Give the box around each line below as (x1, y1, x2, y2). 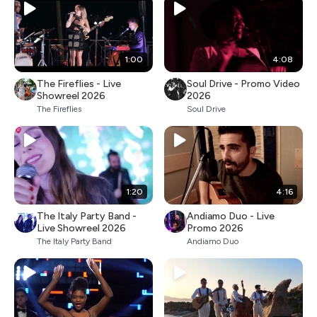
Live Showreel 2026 (37, 221, 126, 234)
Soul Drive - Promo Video (187, 78, 300, 91)
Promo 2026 (187, 221, 243, 234)
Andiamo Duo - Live (187, 209, 275, 222)
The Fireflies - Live (37, 78, 121, 91)
